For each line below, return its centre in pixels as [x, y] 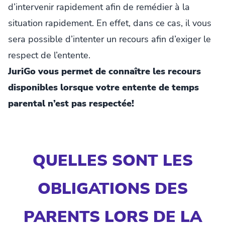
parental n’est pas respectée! [71, 104]
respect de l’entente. [49, 55]
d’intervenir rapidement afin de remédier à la [99, 7]
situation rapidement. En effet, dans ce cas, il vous [110, 23]
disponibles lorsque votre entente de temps [103, 88]
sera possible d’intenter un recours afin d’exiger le [109, 39]
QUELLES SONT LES [113, 161]
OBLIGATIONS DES [113, 189]
